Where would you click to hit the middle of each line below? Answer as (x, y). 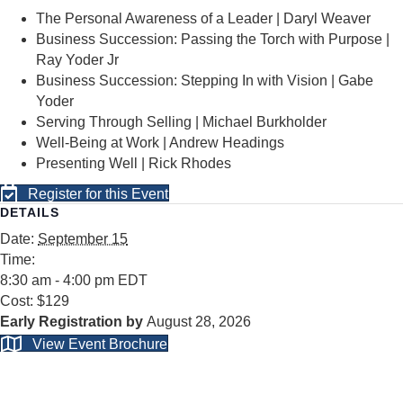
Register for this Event (98, 194)
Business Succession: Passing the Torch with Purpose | (213, 40)
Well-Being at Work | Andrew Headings (160, 143)
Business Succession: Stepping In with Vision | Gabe (205, 81)
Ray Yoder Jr (77, 60)
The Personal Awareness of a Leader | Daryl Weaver (203, 19)
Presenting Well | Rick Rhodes (134, 164)
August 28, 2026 (199, 322)
